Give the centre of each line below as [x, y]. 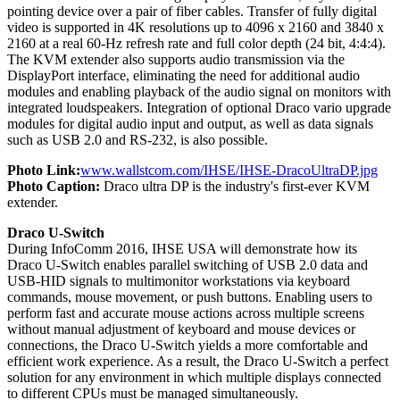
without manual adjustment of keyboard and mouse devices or [181, 329]
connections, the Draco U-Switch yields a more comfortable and [187, 345]
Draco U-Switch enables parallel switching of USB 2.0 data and [187, 264]
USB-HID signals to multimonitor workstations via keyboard [179, 280]
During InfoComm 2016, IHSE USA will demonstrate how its [182, 248]
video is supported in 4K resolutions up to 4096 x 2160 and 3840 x [196, 27]
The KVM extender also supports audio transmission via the [176, 59]
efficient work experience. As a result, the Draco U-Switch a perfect [198, 361]
